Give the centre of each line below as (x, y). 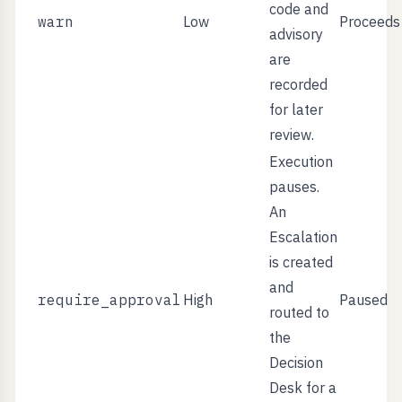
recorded (298, 84)
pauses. (294, 187)
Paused (363, 300)
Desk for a (303, 388)
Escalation (303, 237)
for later (296, 109)
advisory (296, 34)
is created (301, 262)
